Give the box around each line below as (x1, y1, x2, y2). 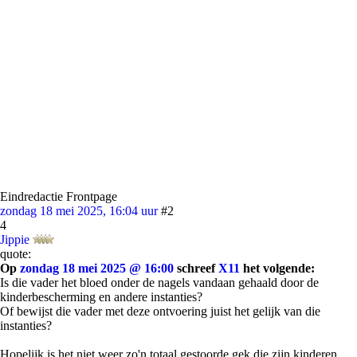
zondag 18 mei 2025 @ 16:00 (20, 261, 174, 275)
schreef (174, 261, 218, 275)
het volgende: (240, 261, 315, 275)
